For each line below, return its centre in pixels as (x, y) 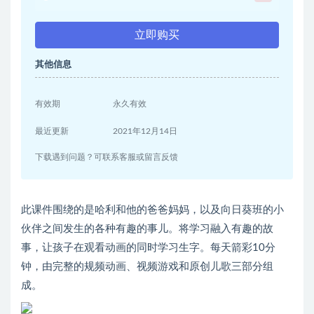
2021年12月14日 (145, 131)
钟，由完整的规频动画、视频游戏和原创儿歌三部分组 (147, 267)
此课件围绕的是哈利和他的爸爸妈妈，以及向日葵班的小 (152, 210)
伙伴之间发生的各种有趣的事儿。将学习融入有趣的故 (147, 229)
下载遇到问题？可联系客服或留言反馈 (107, 157)
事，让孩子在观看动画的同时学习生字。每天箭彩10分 (148, 248)
